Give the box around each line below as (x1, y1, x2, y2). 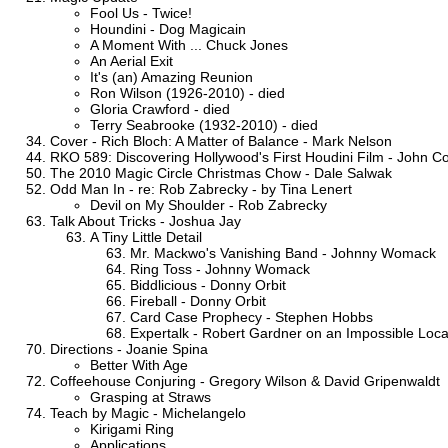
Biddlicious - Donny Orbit (130, 276, 286, 293)
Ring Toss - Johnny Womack (130, 260, 310, 277)
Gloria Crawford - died (90, 100, 230, 117)
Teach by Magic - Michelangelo (50, 404, 246, 421)
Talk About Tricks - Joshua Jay (50, 212, 241, 229)
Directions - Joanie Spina (50, 340, 208, 357)
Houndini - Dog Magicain (90, 20, 246, 37)
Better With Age (90, 356, 188, 373)
